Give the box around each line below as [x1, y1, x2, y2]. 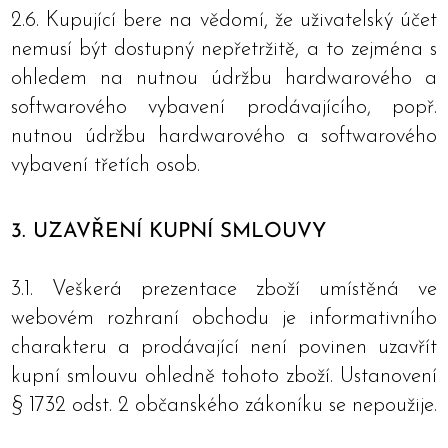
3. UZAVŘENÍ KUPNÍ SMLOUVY [11, 221, 326, 242]
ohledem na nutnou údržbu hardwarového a [11, 68, 437, 89]
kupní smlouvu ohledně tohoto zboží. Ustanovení [11, 366, 437, 387]
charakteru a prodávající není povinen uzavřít [11, 337, 437, 358]
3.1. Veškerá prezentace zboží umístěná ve [11, 279, 437, 300]
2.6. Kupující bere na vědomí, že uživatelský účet [11, 10, 437, 31]
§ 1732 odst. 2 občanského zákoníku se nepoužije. [11, 395, 437, 416]
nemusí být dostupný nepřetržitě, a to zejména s [11, 39, 437, 60]
